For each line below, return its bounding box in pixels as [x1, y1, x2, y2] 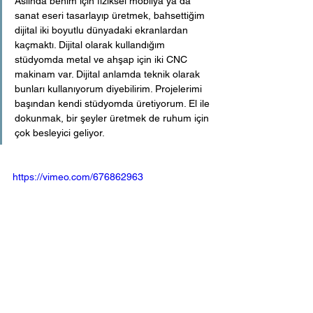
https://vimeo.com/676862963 [13, 170, 143, 182]
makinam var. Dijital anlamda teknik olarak [15, 68, 203, 80]
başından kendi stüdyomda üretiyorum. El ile [15, 97, 212, 109]
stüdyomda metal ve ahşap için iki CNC [15, 53, 190, 65]
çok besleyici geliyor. [15, 126, 110, 138]
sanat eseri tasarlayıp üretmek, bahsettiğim [15, 9, 208, 21]
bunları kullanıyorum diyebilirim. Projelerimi [15, 82, 205, 94]
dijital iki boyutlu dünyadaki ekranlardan [15, 24, 191, 36]
